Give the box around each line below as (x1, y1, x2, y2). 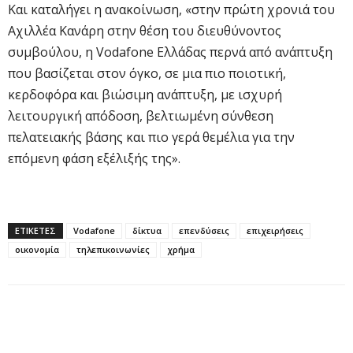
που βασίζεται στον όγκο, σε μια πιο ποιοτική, (8, 64, 286, 82)
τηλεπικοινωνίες (76, 243, 150, 255)
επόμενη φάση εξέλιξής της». (8, 149, 180, 167)
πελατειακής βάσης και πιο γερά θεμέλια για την (8, 128, 295, 146)
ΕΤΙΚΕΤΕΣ (15, 224, 56, 236)
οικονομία (15, 243, 59, 255)
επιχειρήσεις (247, 224, 303, 236)
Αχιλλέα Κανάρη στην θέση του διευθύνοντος (8, 21, 281, 39)
